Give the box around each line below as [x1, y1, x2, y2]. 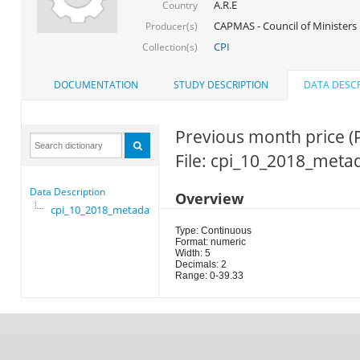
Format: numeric [174, 236, 246, 248]
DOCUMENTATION [53, 78, 138, 92]
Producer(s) [145, 18, 198, 33]
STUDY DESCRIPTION [173, 78, 268, 92]
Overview [174, 189, 243, 209]
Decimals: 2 [174, 259, 227, 271]
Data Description [29, 185, 105, 199]
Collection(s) [141, 39, 198, 54]
